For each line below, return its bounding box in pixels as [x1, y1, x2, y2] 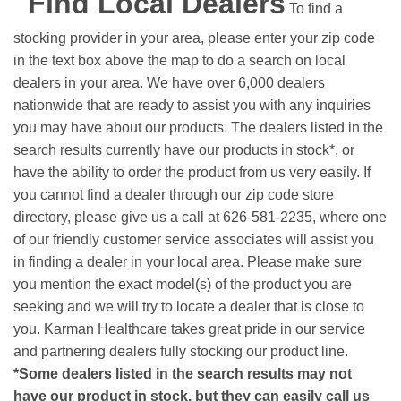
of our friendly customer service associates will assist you [13, 232, 374, 248]
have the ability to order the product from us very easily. [13, 165, 363, 181]
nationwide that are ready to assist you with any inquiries [13, 98, 371, 114]
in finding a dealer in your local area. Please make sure [13, 254, 362, 270]
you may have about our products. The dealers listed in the [13, 120, 383, 136]
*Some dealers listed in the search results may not [13, 366, 352, 382]
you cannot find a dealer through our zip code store [13, 187, 334, 203]
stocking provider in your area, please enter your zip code [13, 30, 375, 47]
